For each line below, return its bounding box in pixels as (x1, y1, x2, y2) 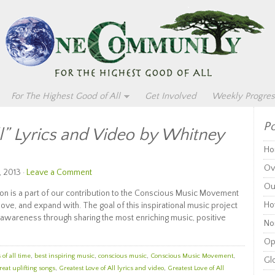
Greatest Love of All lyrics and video (59, 265, 164, 272)
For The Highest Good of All (11, 91, 120, 101)
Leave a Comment (26, 168, 92, 177)
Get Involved (145, 91, 196, 101)
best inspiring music (34, 252, 95, 260)
